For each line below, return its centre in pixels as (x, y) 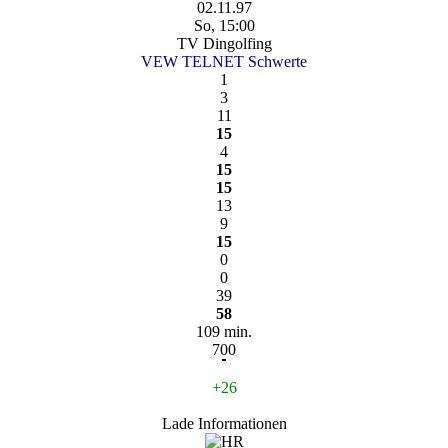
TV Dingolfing (224, 43)
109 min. (224, 331)
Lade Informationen (224, 423)
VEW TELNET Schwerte (224, 61)
